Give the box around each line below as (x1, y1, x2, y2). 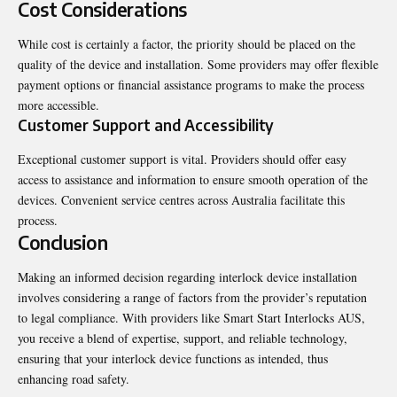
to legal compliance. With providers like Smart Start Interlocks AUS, (18, 309, 365, 327)
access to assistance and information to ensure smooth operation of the (18, 170, 368, 188)
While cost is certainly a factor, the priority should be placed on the (18, 35, 355, 53)
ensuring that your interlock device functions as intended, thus (18, 350, 328, 368)
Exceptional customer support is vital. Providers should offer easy (18, 150, 346, 167)
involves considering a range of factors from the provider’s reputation (18, 289, 367, 307)
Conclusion (18, 230, 107, 254)
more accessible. (18, 97, 99, 114)
